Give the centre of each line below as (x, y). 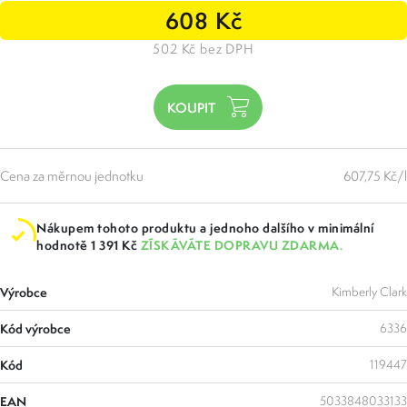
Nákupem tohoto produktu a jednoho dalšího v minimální (205, 228)
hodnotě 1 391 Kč (89, 245)
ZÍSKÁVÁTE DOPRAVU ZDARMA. (241, 245)
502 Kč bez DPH (203, 49)
